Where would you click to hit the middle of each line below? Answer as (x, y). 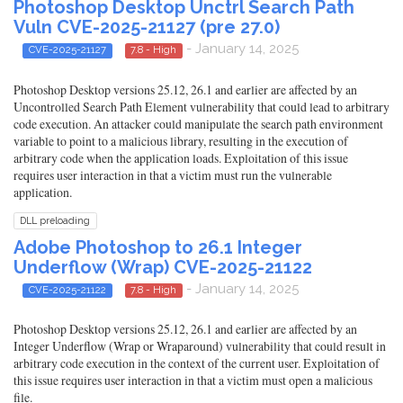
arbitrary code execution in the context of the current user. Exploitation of (197, 363)
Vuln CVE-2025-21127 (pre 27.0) (147, 27)
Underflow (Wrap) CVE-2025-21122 (163, 267)
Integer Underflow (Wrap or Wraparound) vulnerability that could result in (200, 346)
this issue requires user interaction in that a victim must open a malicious (193, 381)
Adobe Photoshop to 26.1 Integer (158, 247)
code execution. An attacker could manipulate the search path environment (198, 123)
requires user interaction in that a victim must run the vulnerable (173, 175)
